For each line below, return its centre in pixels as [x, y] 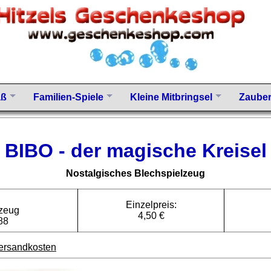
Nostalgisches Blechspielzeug [135, 173]
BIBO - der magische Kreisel [135, 151]
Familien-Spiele [68, 97]
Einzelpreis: [151, 204]
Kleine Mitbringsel [171, 97]
